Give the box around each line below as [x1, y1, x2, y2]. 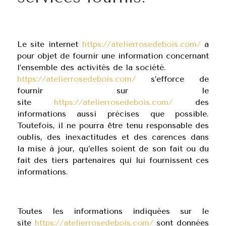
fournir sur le [17, 86, 209, 95]
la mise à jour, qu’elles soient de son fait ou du [17, 144, 209, 153]
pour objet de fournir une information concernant [17, 51, 209, 61]
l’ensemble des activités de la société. [17, 63, 166, 72]
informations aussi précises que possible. [17, 109, 209, 119]
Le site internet [17, 39, 82, 49]
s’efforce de [135, 74, 209, 84]
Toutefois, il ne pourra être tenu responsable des [17, 121, 209, 130]
